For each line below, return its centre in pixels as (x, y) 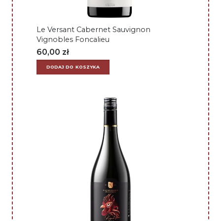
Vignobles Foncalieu (73, 39)
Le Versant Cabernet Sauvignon (93, 29)
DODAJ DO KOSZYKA (73, 67)
